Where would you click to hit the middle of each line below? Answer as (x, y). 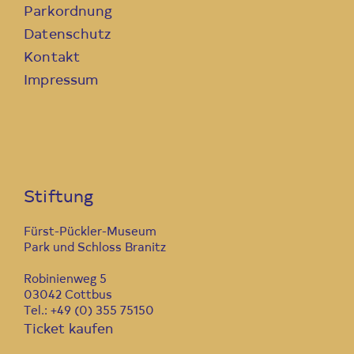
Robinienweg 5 (65, 281)
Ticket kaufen (68, 330)
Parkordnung (68, 13)
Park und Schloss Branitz (95, 249)
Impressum (61, 81)
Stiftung (59, 198)
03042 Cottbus (68, 296)
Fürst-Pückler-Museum (90, 233)
